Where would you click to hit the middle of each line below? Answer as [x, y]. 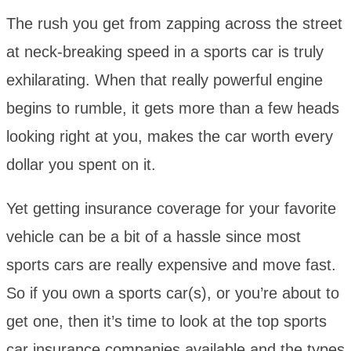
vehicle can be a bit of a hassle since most [154, 237]
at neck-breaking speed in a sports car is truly [165, 52]
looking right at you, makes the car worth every [170, 137]
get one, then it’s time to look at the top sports [166, 322]
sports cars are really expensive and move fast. [171, 265]
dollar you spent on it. [81, 165]
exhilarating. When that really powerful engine [165, 80]
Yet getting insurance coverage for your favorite [171, 209]
